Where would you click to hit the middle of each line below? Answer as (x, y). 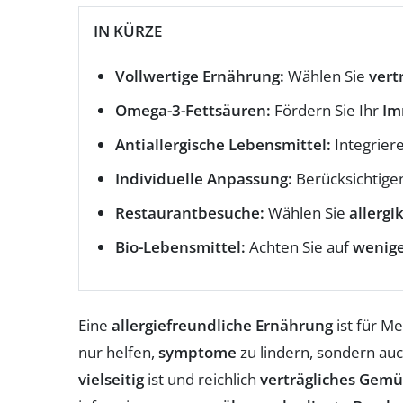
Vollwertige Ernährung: (200, 76)
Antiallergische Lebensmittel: (223, 144)
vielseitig (111, 379)
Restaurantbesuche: (190, 212)
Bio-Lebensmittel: (180, 246)
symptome (197, 352)
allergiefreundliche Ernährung (222, 325)
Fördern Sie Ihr (327, 110)
